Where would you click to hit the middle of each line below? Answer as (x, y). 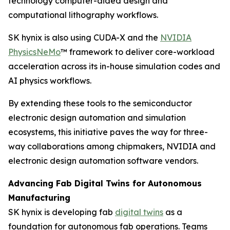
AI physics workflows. (50, 81)
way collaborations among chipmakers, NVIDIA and (112, 146)
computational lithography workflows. (83, 15)
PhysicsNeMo (34, 52)
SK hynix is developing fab (62, 212)
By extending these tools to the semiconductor (100, 103)
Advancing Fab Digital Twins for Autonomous (105, 183)
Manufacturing (39, 198)
